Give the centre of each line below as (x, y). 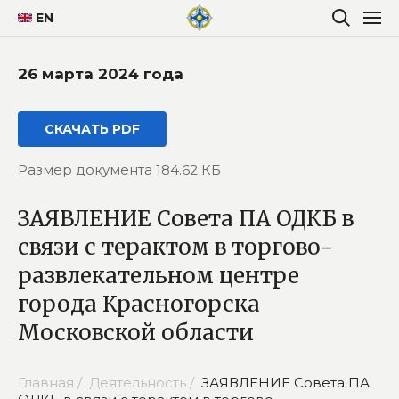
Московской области (136, 332)
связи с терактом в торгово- (175, 247)
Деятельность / (143, 382)
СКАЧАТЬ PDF (92, 129)
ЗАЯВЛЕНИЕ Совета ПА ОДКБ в (186, 218)
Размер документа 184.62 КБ (119, 169)
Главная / (52, 382)
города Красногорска (139, 304)
